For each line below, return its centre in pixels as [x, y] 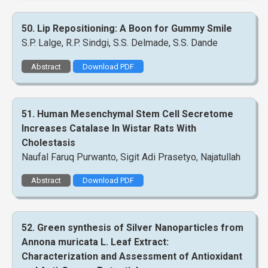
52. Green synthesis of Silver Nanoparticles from [133, 227]
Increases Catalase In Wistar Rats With [109, 128]
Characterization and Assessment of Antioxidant [132, 256]
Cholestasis [48, 142]
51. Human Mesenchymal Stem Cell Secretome [127, 114]
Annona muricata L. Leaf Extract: [95, 242]
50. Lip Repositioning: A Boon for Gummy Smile [127, 29]
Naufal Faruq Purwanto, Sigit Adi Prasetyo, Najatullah [131, 157]
